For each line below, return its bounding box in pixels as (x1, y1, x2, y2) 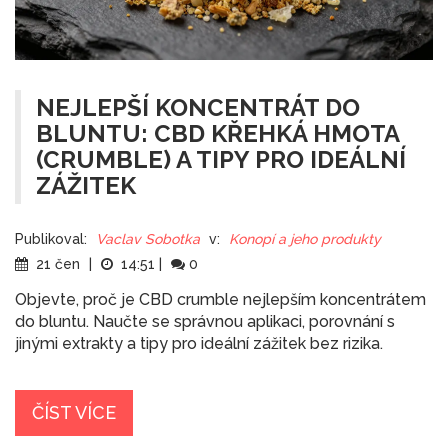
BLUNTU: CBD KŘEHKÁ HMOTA (36, 119, 400, 149)
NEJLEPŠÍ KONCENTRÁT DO (36, 93, 360, 123)
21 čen (32, 256, 84, 273)
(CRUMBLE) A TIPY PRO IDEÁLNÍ (36, 145, 406, 175)
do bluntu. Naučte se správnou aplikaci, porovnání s (15, 312, 395, 332)
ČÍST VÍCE (32, 402, 116, 424)
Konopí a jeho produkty (229, 231, 381, 248)
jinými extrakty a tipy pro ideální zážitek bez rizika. (15, 334, 383, 354)
